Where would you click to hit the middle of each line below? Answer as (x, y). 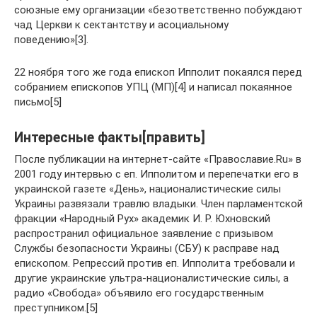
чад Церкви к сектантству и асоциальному (121, 25)
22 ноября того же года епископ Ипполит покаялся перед (158, 72)
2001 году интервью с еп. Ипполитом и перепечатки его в (156, 174)
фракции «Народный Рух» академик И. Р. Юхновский (142, 219)
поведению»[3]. (51, 40)
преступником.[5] (56, 308)
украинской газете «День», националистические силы (148, 189)
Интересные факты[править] (110, 138)
